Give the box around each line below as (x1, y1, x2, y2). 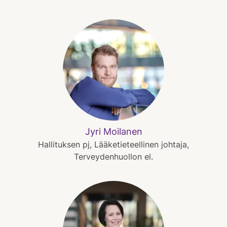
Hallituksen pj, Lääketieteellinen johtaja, (38, 139, 189, 149)
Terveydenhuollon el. (74, 152, 153, 162)
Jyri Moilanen (85, 126, 142, 137)
